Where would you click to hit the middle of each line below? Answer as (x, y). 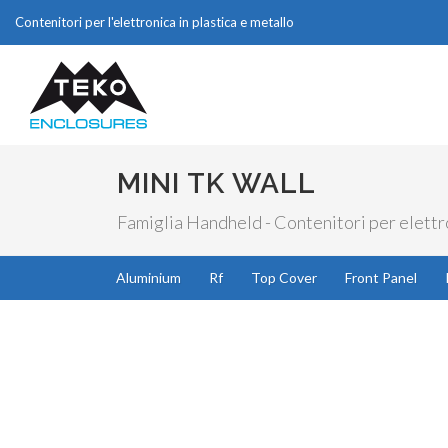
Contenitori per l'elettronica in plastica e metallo (154, 22)
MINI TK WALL (216, 183)
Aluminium (148, 277)
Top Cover (284, 277)
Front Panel (381, 277)
